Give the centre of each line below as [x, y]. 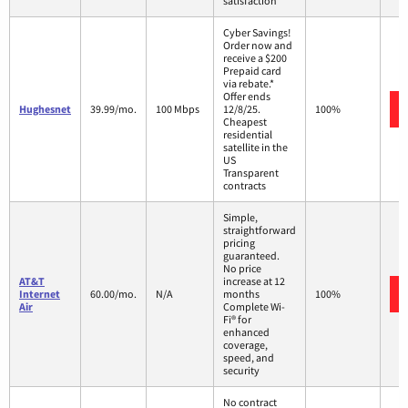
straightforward [260, 230]
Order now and [258, 46]
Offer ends [247, 97]
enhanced [246, 332]
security [241, 371]
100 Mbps [178, 109]
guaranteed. [251, 256]
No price [242, 269]
